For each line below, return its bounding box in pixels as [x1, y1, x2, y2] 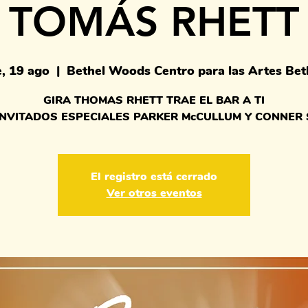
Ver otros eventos [106, 186, 202, 201]
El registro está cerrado [91, 169, 217, 184]
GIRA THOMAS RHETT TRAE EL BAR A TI [43, 93, 265, 108]
